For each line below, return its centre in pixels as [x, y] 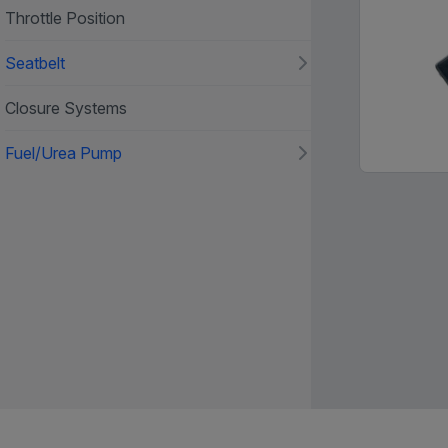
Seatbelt [34, 63]
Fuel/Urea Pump [63, 153]
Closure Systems [65, 108]
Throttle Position [64, 18]
